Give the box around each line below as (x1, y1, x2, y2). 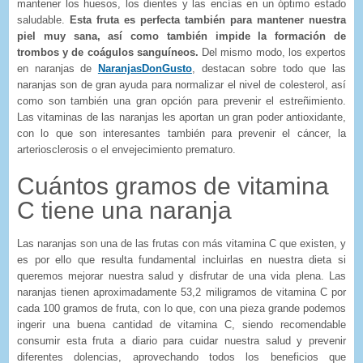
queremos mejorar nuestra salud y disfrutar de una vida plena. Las (17, 269, 346, 282)
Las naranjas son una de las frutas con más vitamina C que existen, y (17, 237, 346, 250)
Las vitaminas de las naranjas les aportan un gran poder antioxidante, (17, 110, 346, 123)
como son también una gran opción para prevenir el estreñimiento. (17, 94, 346, 107)
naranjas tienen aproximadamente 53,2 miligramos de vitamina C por (17, 285, 346, 298)
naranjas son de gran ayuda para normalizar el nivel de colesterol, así (17, 78, 346, 91)
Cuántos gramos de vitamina (17, 172, 329, 199)
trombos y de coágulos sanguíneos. (17, 45, 203, 58)
